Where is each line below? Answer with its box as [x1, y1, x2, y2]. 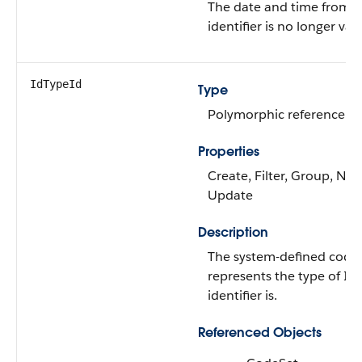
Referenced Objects [198, 324, 322, 341]
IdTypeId [30, 78, 82, 90]
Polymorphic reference [208, 106, 345, 123]
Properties [198, 143, 259, 160]
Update [208, 187, 253, 204]
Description [198, 224, 268, 241]
